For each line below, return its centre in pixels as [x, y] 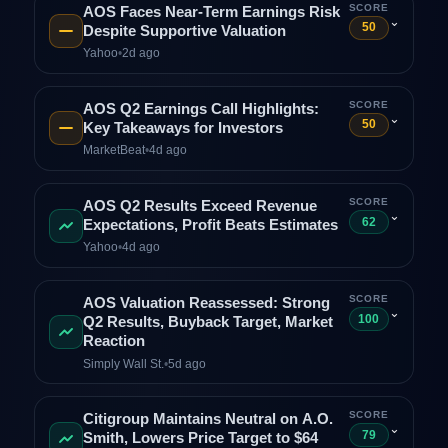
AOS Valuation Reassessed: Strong [206, 303]
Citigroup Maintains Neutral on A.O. [207, 419]
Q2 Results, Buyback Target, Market [207, 322]
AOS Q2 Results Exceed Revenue [199, 205]
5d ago [186, 363]
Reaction [113, 341]
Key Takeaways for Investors [182, 127]
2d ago [140, 53]
